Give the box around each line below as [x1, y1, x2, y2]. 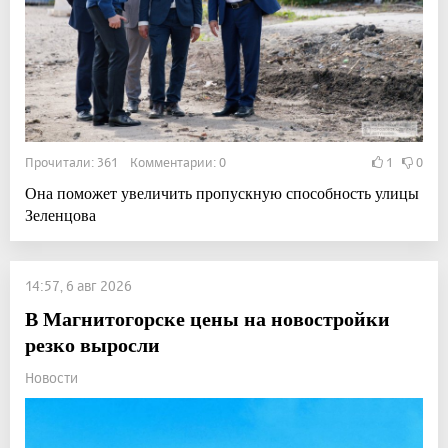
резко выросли [25, 330, 160, 360]
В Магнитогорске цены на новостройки [25, 304, 390, 334]
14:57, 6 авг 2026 [25, 277, 132, 295]
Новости [25, 369, 78, 387]
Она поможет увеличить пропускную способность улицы [25, 182, 419, 204]
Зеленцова [25, 204, 96, 226]
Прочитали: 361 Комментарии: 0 [25, 154, 226, 171]
